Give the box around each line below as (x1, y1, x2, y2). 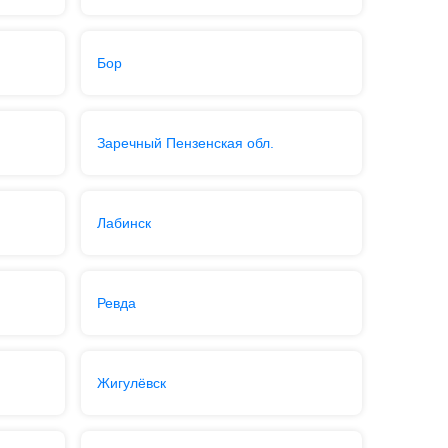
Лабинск (96, 215, 151, 231)
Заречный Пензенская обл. (96, 135, 274, 151)
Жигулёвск (96, 375, 166, 391)
